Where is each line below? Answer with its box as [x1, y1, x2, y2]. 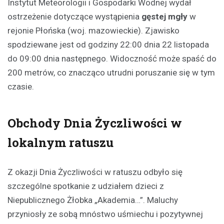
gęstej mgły [141, 11, 187, 22]
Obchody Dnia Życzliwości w [7, 115, 182, 131]
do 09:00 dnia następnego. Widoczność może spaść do [7, 53, 216, 64]
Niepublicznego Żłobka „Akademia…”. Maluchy [7, 195, 178, 205]
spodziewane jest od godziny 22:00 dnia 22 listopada [7, 39, 209, 50]
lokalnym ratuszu [7, 134, 113, 151]
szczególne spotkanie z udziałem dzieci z [7, 181, 164, 191]
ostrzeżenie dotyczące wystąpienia [7, 11, 141, 22]
